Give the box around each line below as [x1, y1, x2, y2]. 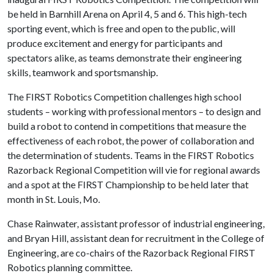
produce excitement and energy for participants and [7, 37, 222, 49]
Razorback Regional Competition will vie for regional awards [7, 164, 260, 175]
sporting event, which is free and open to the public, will [7, 23, 235, 34]
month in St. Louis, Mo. [7, 193, 100, 205]
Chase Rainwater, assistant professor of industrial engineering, [7, 218, 264, 229]
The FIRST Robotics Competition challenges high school [7, 91, 241, 102]
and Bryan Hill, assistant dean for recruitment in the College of [7, 232, 264, 244]
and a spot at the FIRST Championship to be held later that [7, 179, 249, 190]
